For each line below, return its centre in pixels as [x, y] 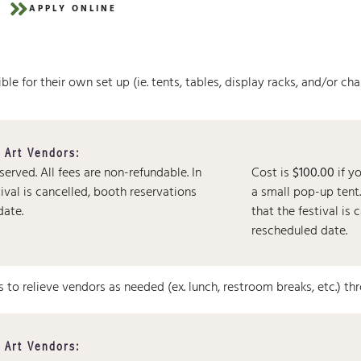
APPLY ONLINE [73, 9]
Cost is [272, 174]
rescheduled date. [300, 232]
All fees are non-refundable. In [121, 174]
